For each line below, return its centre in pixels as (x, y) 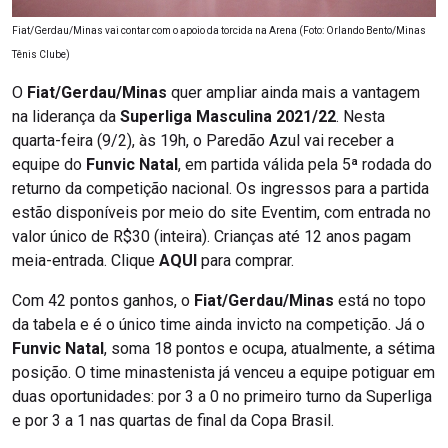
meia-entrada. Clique (85, 261)
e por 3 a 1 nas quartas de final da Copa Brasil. (173, 421)
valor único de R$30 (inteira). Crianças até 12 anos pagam (211, 237)
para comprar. (245, 261)
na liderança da (66, 117)
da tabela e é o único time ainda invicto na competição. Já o (218, 325)
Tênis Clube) (41, 55)
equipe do (49, 165)
